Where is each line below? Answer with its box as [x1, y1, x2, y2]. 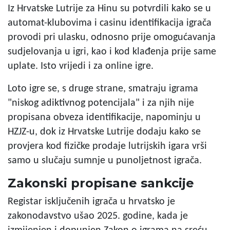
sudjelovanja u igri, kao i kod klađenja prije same [8, 46, 216, 57]
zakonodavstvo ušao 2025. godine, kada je [8, 210, 188, 221]
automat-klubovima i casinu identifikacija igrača [8, 17, 212, 28]
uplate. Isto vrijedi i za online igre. [8, 61, 154, 71]
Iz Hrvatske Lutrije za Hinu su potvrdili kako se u [8, 3, 211, 14]
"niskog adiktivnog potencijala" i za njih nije [8, 98, 194, 108]
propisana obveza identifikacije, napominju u [8, 112, 201, 123]
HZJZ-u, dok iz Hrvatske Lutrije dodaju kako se [8, 126, 201, 137]
